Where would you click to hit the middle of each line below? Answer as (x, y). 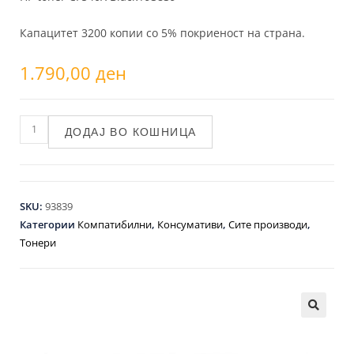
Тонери (38, 242)
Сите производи (268, 224)
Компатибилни (115, 224)
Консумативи (190, 224)
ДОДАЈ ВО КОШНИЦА (131, 132)
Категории (49, 224)
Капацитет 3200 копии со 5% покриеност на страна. (162, 32)
